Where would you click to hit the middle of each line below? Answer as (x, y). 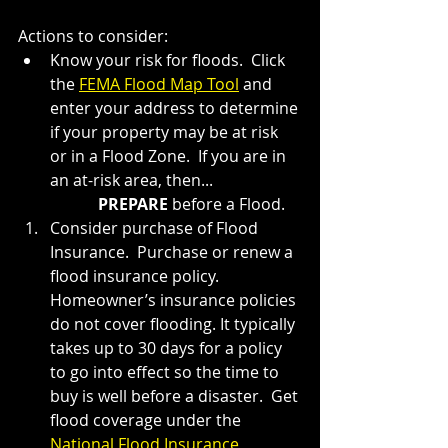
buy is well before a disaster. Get (176, 395)
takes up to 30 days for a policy (168, 347)
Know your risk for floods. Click (169, 59)
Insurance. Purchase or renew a (173, 251)
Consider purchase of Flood (156, 227)
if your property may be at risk (166, 131)
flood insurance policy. (136, 275)
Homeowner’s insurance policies (175, 299)
